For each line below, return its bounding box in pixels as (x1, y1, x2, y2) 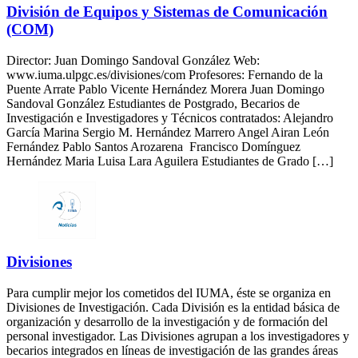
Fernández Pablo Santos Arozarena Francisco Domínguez (6, 139, 300, 153)
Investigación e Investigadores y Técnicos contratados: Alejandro (6, 110, 333, 125)
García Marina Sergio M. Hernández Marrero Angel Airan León (6, 125, 329, 139)
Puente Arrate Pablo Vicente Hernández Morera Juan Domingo (6, 82, 324, 96)
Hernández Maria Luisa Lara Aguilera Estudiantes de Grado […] (6, 153, 333, 168)
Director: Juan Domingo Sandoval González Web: (6, 53, 260, 67)
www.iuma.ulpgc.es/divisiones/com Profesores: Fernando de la (6, 67, 323, 82)
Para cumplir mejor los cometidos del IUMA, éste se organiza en (6, 286, 331, 300)
